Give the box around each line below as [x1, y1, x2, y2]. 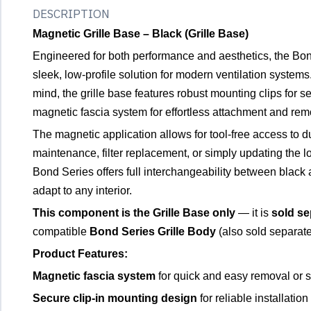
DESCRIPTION [33, 6, 110, 22]
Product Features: [33, 247, 128, 260]
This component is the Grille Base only [33, 206, 235, 219]
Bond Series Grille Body [90, 225, 216, 237]
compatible [33, 225, 90, 237]
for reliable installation [197, 292, 308, 304]
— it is [235, 206, 271, 219]
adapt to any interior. [33, 184, 132, 196]
